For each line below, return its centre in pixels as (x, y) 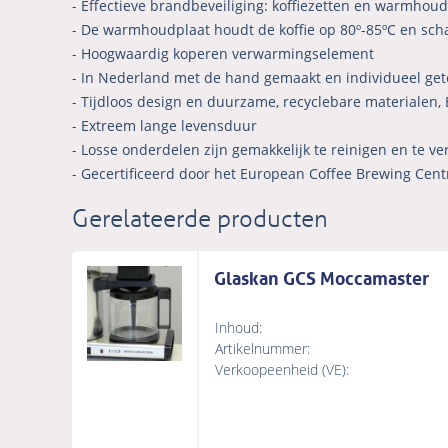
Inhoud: (238, 328)
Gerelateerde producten (200, 219)
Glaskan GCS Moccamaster (321, 276)
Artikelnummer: (262, 349)
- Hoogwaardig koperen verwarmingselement (223, 54)
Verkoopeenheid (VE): (282, 370)
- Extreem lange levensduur (164, 126)
